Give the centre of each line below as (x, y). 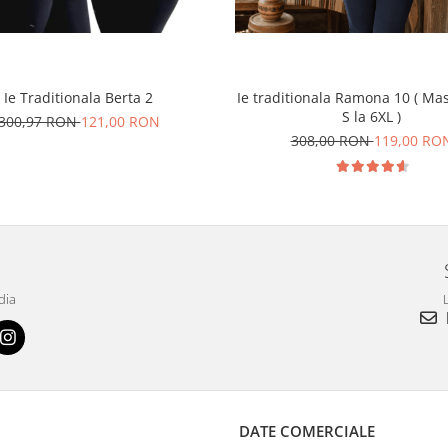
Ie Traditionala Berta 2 (78, 98)
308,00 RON (332, 141)
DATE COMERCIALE (307, 431)
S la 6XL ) (371, 117)
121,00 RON (120, 122)
